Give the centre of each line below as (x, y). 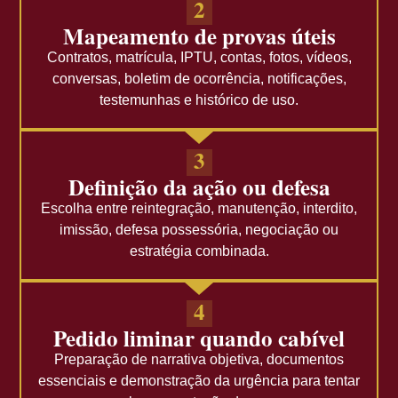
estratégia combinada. (199, 251)
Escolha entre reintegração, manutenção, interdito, (199, 209)
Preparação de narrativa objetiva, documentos (199, 360)
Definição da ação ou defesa (199, 187)
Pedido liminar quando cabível (199, 338)
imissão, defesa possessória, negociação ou (199, 230)
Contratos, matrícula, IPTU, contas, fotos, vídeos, (199, 57)
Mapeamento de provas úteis (199, 36)
